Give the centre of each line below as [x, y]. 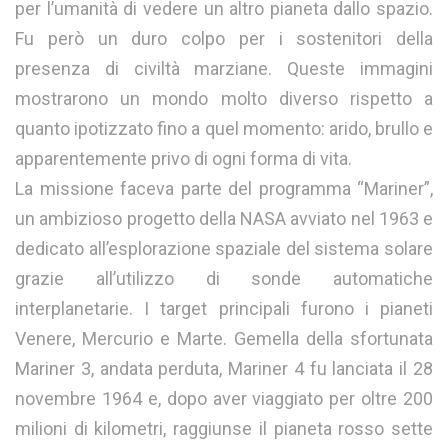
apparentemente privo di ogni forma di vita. [183, 158]
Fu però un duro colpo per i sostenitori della [224, 38]
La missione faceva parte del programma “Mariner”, [224, 188]
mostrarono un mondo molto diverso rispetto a [224, 98]
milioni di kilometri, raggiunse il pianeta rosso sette [224, 428]
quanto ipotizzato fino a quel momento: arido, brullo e [224, 128]
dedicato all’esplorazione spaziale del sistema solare [224, 248]
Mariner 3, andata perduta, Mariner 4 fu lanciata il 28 [224, 368]
